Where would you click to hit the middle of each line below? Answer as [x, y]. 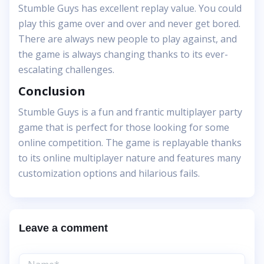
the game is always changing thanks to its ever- [123, 55]
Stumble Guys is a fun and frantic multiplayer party [130, 112]
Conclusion [52, 91]
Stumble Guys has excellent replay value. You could [130, 9]
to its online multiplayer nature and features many [130, 158]
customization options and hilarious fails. [109, 174]
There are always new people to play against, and [128, 39]
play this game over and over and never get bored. [129, 24]
